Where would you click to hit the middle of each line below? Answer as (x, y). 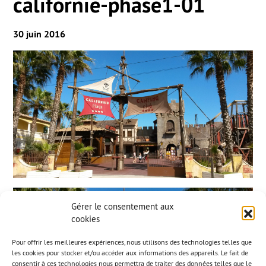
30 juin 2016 (39, 34)
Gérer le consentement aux (123, 206)
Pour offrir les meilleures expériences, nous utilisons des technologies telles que (132, 242)
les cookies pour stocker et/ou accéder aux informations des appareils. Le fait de (130, 253)
